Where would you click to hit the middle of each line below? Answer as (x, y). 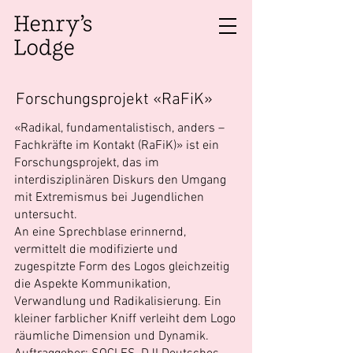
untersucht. (46, 215)
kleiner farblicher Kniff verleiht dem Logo (125, 319)
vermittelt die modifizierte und (96, 250)
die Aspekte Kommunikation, (92, 284)
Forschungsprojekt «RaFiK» (114, 100)
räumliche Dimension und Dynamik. (111, 336)
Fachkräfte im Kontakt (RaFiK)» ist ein (117, 146)
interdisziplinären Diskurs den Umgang (120, 180)
